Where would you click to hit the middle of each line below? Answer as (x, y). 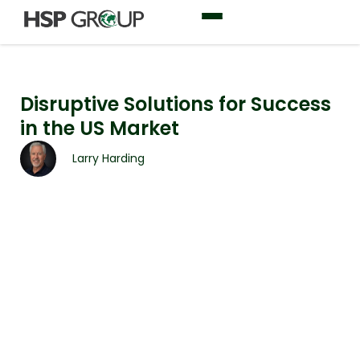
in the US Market (100, 128)
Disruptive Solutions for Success (176, 104)
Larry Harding (108, 158)
